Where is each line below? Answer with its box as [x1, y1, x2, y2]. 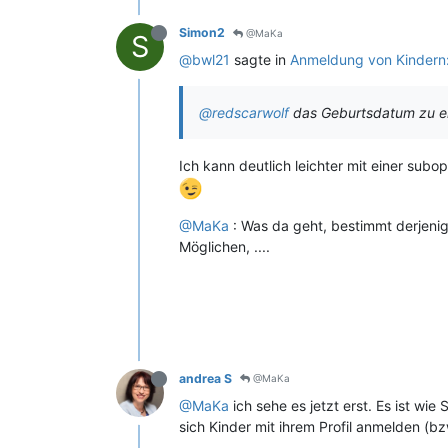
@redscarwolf [199, 104, 289, 121]
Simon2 [179, 25, 225, 40]
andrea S [179, 370, 232, 386]
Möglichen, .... [179, 237, 270, 255]
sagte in [230, 51, 290, 68]
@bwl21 [179, 51, 230, 68]
